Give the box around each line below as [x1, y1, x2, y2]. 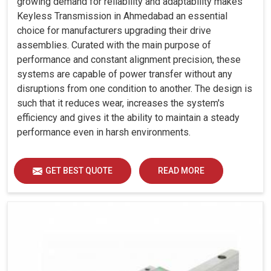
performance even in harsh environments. [17, 126, 191, 139]
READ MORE [158, 166, 204, 176]
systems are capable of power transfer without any [17, 68, 232, 80]
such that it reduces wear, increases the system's [17, 97, 224, 109]
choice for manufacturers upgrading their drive [17, 25, 211, 37]
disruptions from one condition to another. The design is [17, 83, 252, 95]
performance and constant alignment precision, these [17, 54, 241, 66]
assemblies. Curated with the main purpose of [17, 39, 211, 51]
